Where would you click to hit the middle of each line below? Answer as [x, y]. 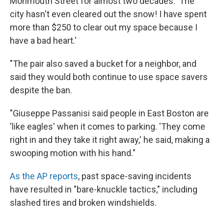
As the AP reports [44, 176]
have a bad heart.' [43, 41]
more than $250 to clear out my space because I [104, 27]
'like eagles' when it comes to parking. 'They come [108, 127]
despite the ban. [41, 90]
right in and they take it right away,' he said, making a [110, 140]
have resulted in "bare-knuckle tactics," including [104, 190]
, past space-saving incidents [135, 176]
